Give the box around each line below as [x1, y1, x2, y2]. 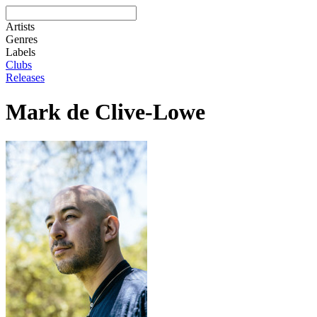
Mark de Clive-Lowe [6, 99, 205, 125]
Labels [6, 46, 35, 58]
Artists [6, 21, 35, 33]
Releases [6, 71, 45, 83]
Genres [6, 33, 38, 45]
